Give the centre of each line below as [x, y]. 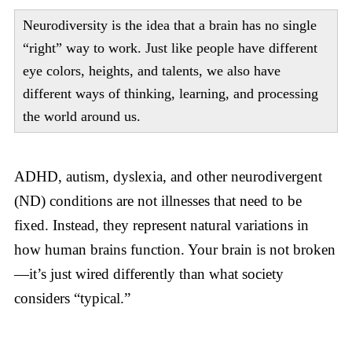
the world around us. [81, 116]
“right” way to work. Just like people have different [170, 48]
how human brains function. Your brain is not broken [174, 250]
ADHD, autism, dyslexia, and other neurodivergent [168, 177]
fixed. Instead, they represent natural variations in [161, 225]
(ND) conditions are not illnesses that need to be [158, 201]
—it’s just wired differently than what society [148, 274]
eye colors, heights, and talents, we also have [151, 70]
